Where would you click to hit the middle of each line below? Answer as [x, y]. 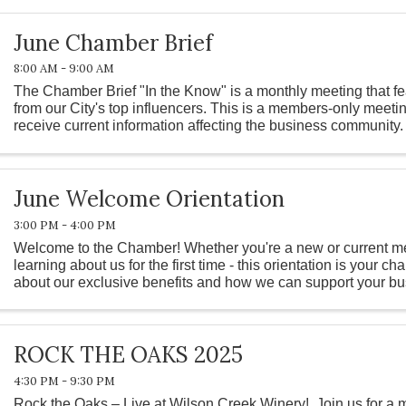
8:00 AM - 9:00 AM [64, 69]
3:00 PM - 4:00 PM [65, 225]
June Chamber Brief [114, 43]
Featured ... [50, 143]
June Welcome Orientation [150, 198]
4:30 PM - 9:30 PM [65, 382]
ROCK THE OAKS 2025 [129, 355]
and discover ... [63, 299]
